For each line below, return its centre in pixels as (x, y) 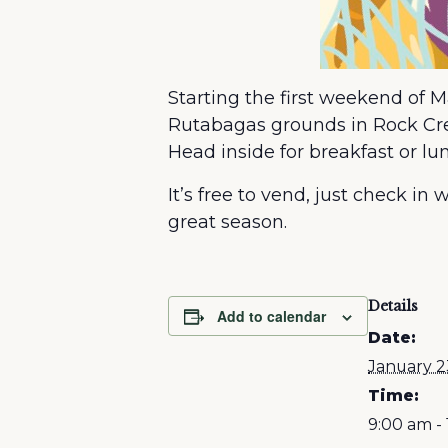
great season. (227, 222)
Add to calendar (271, 316)
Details (393, 306)
